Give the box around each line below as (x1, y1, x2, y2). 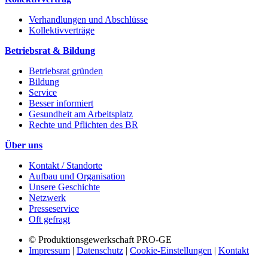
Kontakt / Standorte (29, 160, 102, 171)
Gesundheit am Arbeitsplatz (29, 109, 133, 120)
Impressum (29, 245, 70, 256)
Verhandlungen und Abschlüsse (29, 14, 148, 25)
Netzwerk (29, 193, 66, 203)
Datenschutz (77, 245, 123, 256)
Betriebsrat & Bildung (5, 45, 95, 56)
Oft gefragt (29, 214, 70, 225)
